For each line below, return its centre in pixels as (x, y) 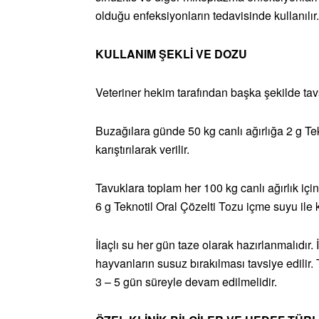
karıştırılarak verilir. (142, 150)
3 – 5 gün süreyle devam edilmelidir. (186, 282)
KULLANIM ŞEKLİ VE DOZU (171, 54)
